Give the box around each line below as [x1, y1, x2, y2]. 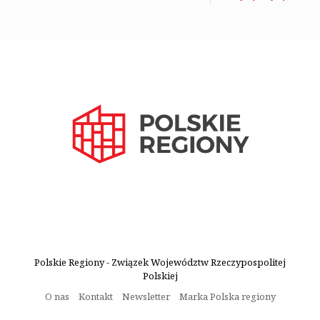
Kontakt [78, 290, 113, 304]
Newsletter [121, 290, 170, 304]
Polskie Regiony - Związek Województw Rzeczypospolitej [34, 256, 286, 269]
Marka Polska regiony [179, 290, 276, 304]
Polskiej [142, 269, 178, 283]
